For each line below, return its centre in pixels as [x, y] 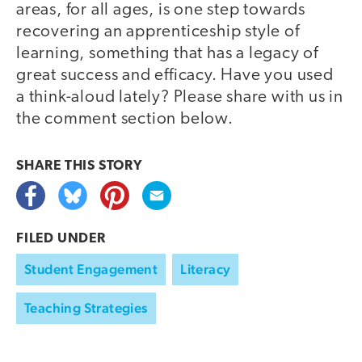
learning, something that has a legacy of [167, 53]
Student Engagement [91, 269]
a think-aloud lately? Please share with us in [180, 97]
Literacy [206, 269]
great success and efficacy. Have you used [175, 75]
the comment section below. [125, 119]
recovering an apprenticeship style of [158, 32]
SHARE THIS [57, 166]
